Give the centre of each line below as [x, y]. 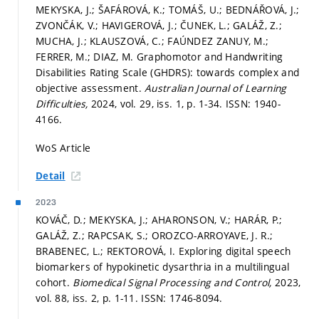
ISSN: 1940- [253, 104]
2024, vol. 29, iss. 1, [139, 104]
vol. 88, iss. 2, [69, 298]
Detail [51, 176]
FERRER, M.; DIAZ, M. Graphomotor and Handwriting [159, 57]
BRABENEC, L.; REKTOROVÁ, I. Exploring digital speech [163, 251]
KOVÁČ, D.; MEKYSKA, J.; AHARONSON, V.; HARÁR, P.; [159, 220]
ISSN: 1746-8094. [182, 298]
